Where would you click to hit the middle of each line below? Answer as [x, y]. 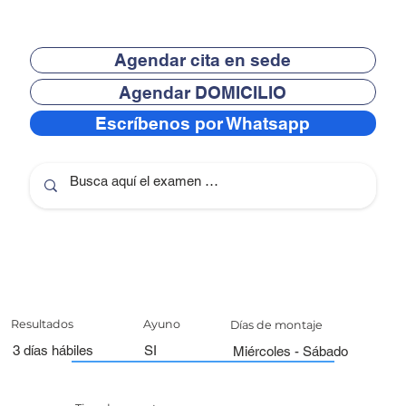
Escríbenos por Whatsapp [203, 124]
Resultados [43, 324]
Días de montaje [277, 325]
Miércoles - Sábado [290, 352]
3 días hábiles [53, 351]
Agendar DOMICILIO [203, 92]
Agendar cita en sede [203, 60]
